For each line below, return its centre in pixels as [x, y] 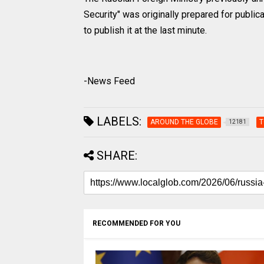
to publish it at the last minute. [145, 30]
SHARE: [117, 155]
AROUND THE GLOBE [184, 122]
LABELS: [118, 121]
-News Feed [109, 81]
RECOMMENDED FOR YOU [136, 223]
